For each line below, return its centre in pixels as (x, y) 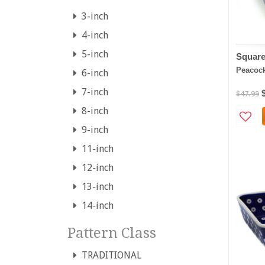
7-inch (93, 92)
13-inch (95, 186)
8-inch (93, 111)
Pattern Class (112, 233)
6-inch (93, 73)
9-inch (93, 130)
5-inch (93, 54)
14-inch (95, 205)
